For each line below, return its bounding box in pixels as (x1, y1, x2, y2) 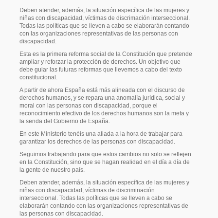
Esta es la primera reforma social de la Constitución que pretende (19, 51, 192, 57)
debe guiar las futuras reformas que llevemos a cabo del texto (19, 66, 182, 73)
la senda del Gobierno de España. (19, 118, 110, 125)
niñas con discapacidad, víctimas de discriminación (19, 187, 155, 194)
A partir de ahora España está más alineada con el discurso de (19, 87, 185, 93)
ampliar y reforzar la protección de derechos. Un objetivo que (19, 58, 181, 65)
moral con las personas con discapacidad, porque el (19, 102, 158, 109)
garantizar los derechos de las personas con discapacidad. (19, 138, 175, 145)
